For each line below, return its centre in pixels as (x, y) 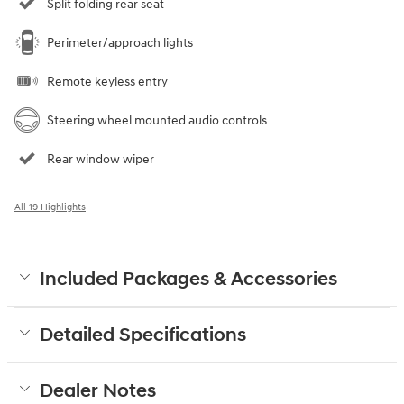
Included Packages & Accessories (188, 279)
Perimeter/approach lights (120, 42)
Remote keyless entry (107, 81)
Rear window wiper (101, 159)
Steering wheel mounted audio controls (157, 120)
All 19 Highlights (50, 207)
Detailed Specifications (143, 335)
